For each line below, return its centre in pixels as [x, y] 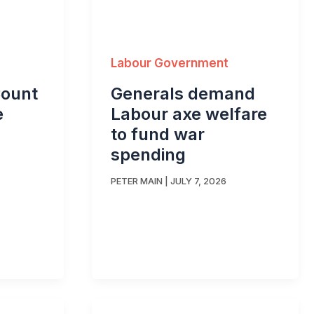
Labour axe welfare [189, 114]
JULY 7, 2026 [198, 181]
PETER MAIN [137, 181]
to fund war [158, 134]
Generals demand [183, 93]
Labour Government [170, 63]
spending [148, 154]
